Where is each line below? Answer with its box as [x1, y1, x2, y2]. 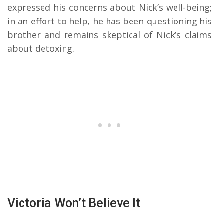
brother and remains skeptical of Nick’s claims [7, 29, 212, 41]
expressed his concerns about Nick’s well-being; [7, 1, 212, 14]
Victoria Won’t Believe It [7, 196, 140, 211]
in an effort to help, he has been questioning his [7, 15, 212, 27]
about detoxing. [7, 43, 74, 55]
